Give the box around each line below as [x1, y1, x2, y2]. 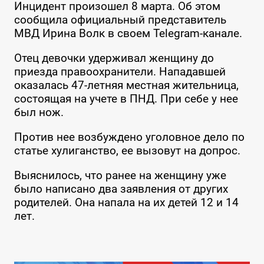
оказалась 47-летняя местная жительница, [14, 78, 239, 93]
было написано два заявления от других [14, 182, 228, 196]
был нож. [14, 105, 64, 120]
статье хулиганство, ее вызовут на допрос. [14, 144, 240, 158]
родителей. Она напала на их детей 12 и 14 [14, 196, 239, 210]
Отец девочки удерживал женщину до [14, 51, 214, 65]
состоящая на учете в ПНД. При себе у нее [14, 92, 238, 106]
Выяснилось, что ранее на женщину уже [14, 169, 226, 183]
